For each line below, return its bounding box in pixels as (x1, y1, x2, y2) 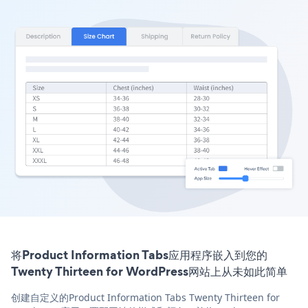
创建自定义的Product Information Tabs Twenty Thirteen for (11, 291, 280, 305)
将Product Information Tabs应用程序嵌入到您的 (11, 246, 267, 264)
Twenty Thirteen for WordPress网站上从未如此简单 (11, 263, 287, 280)
